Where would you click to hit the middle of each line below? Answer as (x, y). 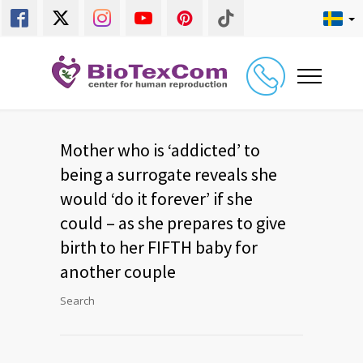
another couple (118, 271)
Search (77, 301)
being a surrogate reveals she (169, 174)
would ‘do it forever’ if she (156, 199)
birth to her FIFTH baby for (159, 247)
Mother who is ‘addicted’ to (160, 150)
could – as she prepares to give (173, 223)
